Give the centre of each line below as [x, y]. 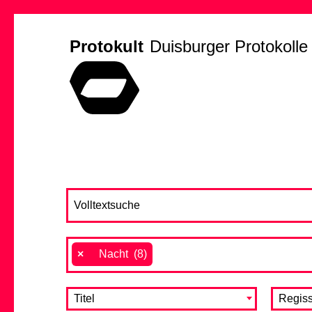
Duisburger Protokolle [229, 46]
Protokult [107, 46]
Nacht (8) [119, 253]
